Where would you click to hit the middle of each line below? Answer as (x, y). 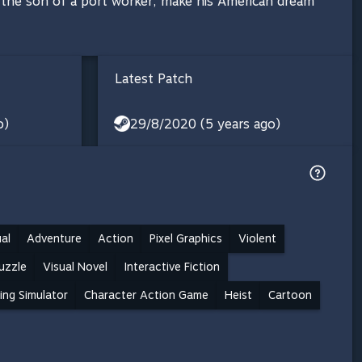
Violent (257, 238)
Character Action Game (146, 295)
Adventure (54, 238)
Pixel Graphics (186, 238)
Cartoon (290, 295)
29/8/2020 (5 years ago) (205, 124)
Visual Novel (75, 266)
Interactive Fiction (172, 266)
